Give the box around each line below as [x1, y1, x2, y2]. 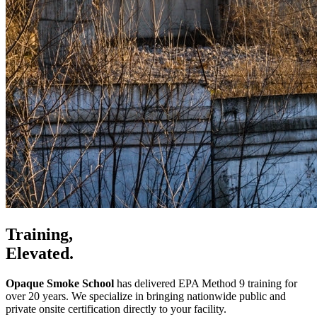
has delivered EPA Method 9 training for [114, 277, 297, 290]
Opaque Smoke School [6, 277, 114, 290]
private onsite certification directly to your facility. [6, 303, 226, 316]
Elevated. [6, 244, 74, 263]
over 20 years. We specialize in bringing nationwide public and [6, 290, 286, 303]
